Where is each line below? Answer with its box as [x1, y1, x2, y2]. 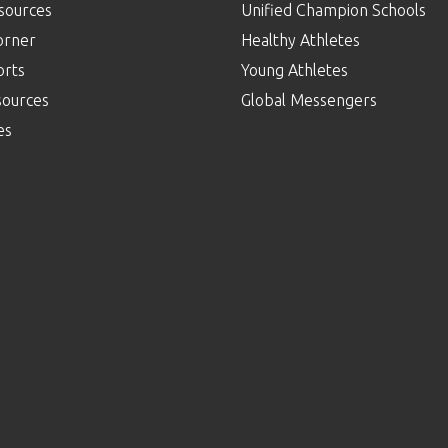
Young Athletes [240, 60, 348, 79]
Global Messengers [240, 90, 377, 109]
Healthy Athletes [240, 30, 360, 49]
